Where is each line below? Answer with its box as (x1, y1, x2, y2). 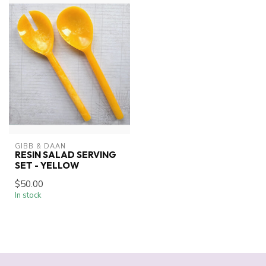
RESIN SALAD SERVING (15, 148, 116, 160)
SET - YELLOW (15, 159, 79, 171)
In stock (15, 189, 42, 201)
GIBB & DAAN (15, 141, 66, 151)
